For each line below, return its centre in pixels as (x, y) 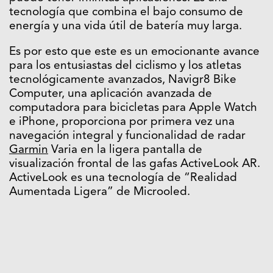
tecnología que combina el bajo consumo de (126, 13)
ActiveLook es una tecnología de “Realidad (123, 179)
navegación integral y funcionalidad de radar (127, 136)
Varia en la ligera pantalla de (125, 151)
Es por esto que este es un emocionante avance (134, 52)
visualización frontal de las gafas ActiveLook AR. (135, 165)
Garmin (29, 151)
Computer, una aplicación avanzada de (111, 94)
